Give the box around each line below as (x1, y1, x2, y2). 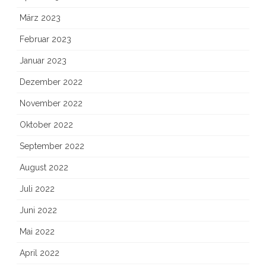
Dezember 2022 (20, 77, 83, 87)
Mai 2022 (20, 227, 55, 236)
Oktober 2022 (20, 120, 73, 129)
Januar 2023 (20, 56, 66, 65)
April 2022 (20, 248, 59, 258)
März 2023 (20, 13, 61, 23)
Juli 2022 (20, 184, 55, 194)
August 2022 (20, 163, 68, 172)
